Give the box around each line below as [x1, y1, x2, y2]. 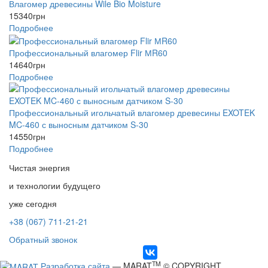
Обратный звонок [9, 233, 77, 245]
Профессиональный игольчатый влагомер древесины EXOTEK [9, 106, 255, 118]
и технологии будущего [9, 179, 100, 191]
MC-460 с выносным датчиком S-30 [9, 118, 148, 130]
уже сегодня [9, 197, 57, 209]
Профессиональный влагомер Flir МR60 [9, 46, 167, 59]
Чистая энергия [9, 162, 70, 173]
